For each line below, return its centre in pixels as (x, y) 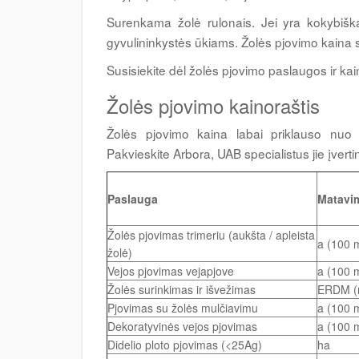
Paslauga (133, 199)
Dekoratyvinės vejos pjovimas (182, 327)
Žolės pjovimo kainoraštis (213, 106)
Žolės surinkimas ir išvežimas (182, 290)
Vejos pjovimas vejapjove (171, 271)
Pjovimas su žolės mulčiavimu (183, 308)
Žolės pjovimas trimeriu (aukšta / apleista (211, 235)
